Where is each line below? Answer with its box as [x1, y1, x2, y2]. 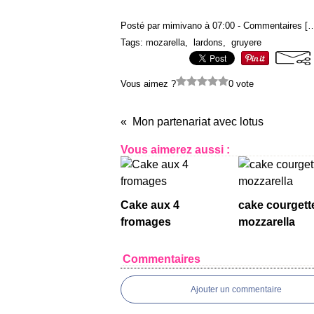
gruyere [231, 37, 261, 48]
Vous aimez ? [121, 78, 176, 89]
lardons [193, 37, 223, 48]
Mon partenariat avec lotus [132, 116, 264, 128]
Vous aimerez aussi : [121, 144, 230, 156]
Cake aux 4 [121, 199, 179, 211]
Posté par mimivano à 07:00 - [121, 20, 243, 31]
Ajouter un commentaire [191, 285, 282, 294]
